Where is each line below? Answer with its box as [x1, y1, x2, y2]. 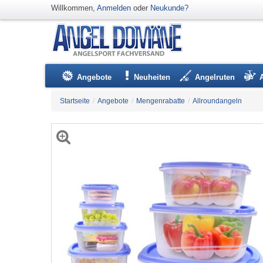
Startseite [60, 97, 90, 105]
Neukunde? [150, 4, 188, 12]
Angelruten [195, 73, 235, 82]
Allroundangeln [193, 97, 242, 105]
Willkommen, [51, 4, 97, 12]
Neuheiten [134, 73, 170, 82]
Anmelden [97, 4, 131, 12]
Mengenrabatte [136, 97, 185, 105]
